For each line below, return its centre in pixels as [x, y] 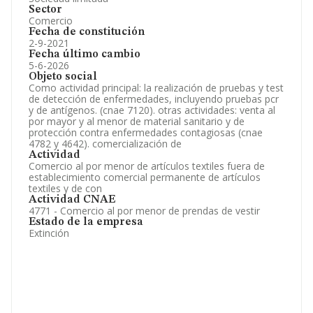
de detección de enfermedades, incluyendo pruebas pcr [154, 99]
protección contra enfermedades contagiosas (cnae [146, 132]
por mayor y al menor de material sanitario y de [137, 121]
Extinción [49, 233]
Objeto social [63, 77]
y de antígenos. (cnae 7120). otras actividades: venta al [152, 110]
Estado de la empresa [86, 222]
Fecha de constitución [87, 32]
